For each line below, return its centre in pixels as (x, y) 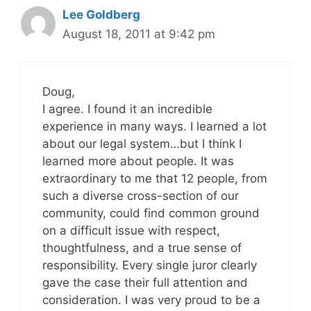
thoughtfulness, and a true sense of (142, 248)
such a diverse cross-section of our (141, 196)
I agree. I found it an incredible (127, 109)
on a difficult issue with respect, (131, 230)
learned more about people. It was (138, 161)
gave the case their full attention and (145, 283)
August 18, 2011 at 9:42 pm (139, 34)
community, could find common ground (151, 213)
